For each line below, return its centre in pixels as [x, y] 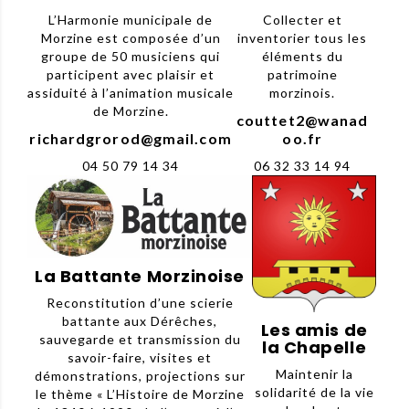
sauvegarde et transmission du [140, 340]
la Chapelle [315, 347]
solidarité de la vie [314, 392]
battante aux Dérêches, [140, 321]
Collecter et [302, 19]
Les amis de [314, 330]
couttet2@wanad [302, 120]
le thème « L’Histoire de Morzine [140, 394]
